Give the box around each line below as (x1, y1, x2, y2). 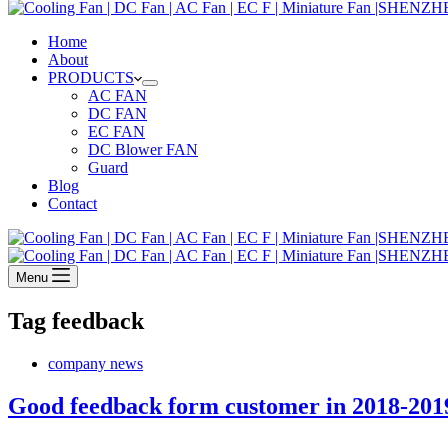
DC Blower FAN (88, 141, 198, 158)
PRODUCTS (48, 69, 134, 86)
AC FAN (88, 87, 147, 104)
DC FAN (88, 105, 147, 122)
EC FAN (88, 123, 145, 140)
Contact (48, 195, 97, 212)
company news (48, 354, 143, 372)
